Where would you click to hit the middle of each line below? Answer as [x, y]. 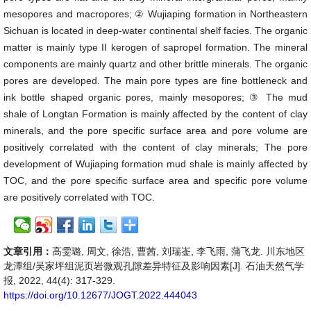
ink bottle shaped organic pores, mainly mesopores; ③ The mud [155, 97]
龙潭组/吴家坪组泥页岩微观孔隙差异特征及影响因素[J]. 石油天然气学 [154, 266]
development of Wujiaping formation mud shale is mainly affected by [155, 164]
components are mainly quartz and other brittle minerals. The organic [155, 64]
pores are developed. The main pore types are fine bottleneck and [155, 81]
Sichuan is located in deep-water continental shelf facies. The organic [155, 31]
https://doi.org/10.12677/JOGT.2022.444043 [100, 295]
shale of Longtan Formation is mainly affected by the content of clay [155, 114]
